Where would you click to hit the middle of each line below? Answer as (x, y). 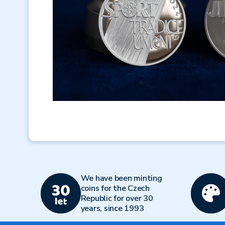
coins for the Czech (115, 188)
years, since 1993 (112, 208)
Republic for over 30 (117, 198)
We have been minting (121, 178)
